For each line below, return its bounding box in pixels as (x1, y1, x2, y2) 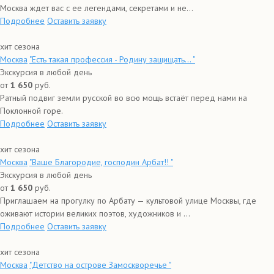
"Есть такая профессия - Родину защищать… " (29, 54, 195, 65)
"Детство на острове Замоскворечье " (29, 259, 171, 270)
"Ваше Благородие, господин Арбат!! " (29, 157, 173, 168)
